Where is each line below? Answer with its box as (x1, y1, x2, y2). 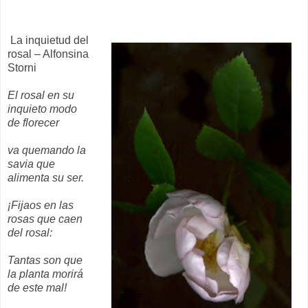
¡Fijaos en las (8, 199, 74, 211)
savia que (8, 157, 55, 170)
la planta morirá (8, 267, 83, 280)
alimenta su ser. (8, 171, 84, 184)
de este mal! (8, 281, 67, 294)
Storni (8, 61, 36, 74)
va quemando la (8, 144, 86, 156)
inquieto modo (8, 102, 77, 115)
